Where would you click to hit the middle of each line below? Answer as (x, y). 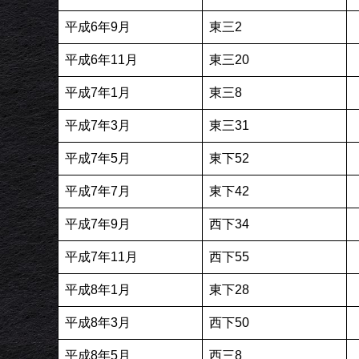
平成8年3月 (98, 322)
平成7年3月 (98, 125)
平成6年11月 (101, 59)
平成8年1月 (98, 289)
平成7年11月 (101, 256)
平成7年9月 (98, 224)
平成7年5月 (98, 158)
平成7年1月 (98, 92)
